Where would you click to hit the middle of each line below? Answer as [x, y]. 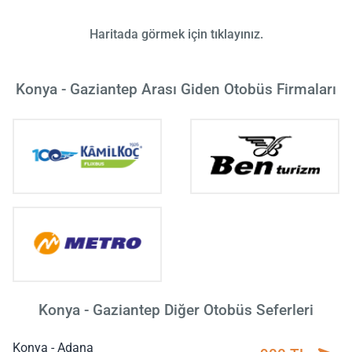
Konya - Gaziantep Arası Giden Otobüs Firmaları [176, 89]
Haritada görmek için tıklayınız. [176, 34]
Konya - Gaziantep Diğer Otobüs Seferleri [176, 310]
